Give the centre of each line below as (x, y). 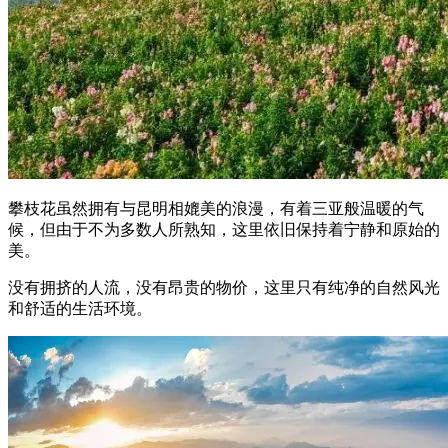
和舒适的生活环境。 (80, 308)
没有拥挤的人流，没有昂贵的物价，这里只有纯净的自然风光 (224, 287)
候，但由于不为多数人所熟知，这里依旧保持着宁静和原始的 (224, 229)
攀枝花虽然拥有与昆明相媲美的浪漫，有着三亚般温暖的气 (216, 208)
